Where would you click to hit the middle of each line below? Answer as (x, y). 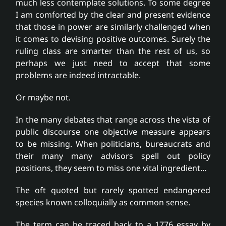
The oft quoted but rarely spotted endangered (113, 190)
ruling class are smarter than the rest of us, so (113, 51)
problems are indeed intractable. (78, 75)
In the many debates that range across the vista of (113, 120)
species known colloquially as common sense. (103, 203)
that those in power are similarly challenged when (113, 27)
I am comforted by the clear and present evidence (113, 15)
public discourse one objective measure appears (113, 132)
